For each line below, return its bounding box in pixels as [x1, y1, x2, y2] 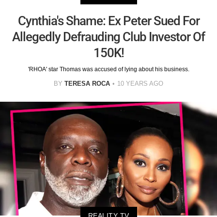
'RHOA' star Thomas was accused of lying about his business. [28, 66, 189, 73]
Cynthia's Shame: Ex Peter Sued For [17, 14, 200, 29]
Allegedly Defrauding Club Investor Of [12, 30, 205, 45]
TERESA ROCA [64, 80, 110, 88]
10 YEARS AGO [117, 80, 163, 88]
